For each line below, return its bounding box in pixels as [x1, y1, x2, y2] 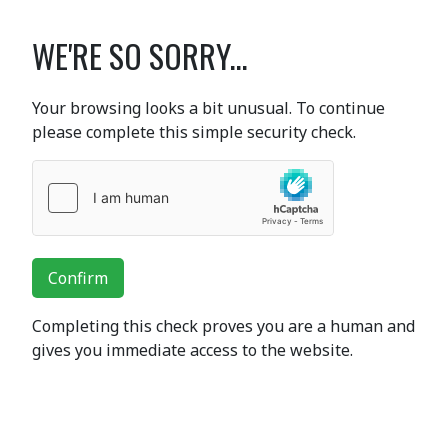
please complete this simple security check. [32, 121, 356, 143]
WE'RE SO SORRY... [32, 32, 247, 79]
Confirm [48, 267, 108, 289]
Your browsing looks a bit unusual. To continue [32, 97, 385, 119]
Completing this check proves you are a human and [32, 315, 415, 337]
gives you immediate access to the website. [32, 339, 353, 361]
